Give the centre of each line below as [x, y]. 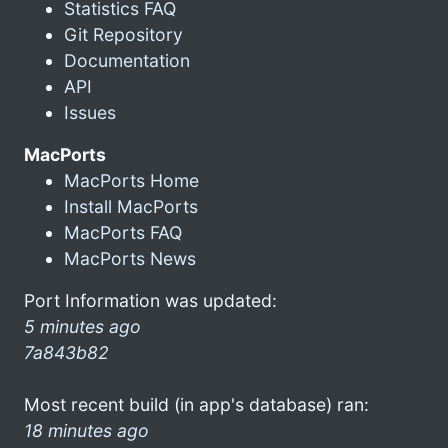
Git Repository [123, 34]
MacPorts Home [131, 180]
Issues [90, 112]
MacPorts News [130, 258]
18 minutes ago [86, 430]
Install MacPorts [131, 206]
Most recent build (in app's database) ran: [196, 404]
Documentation [127, 60]
